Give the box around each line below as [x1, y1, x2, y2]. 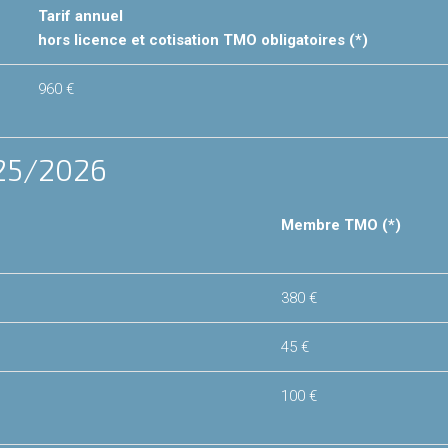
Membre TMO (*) [280, 216, 401, 235]
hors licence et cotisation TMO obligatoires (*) [37, 31, 368, 50]
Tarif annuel [37, 7, 123, 26]
